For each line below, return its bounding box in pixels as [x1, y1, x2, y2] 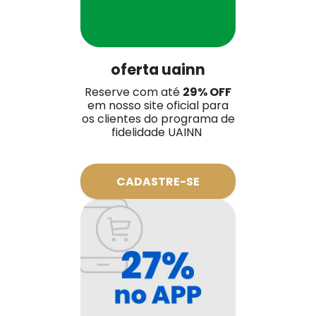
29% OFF [183, 84, 231, 101]
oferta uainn [111, 59, 205, 80]
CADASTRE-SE [116, 173, 200, 190]
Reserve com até [85, 84, 183, 101]
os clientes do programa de [81, 111, 235, 128]
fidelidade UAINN [111, 124, 205, 141]
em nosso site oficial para [87, 97, 229, 114]
